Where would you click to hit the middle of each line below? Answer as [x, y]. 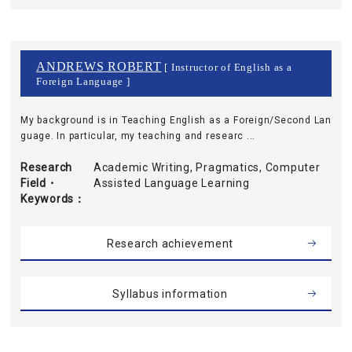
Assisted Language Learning [171, 183]
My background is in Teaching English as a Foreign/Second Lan [176, 120]
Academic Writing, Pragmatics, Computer [207, 167]
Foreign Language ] [83, 82]
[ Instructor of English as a [227, 68]
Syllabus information [170, 294]
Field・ [39, 183]
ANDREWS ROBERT [99, 66]
